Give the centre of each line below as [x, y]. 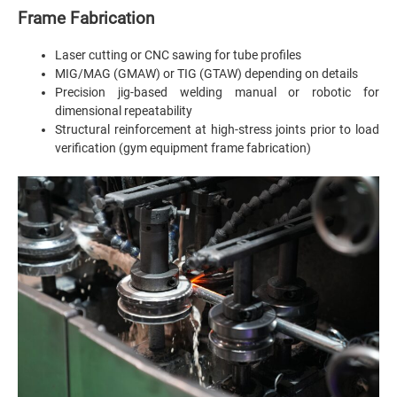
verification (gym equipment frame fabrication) [183, 148]
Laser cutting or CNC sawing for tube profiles [178, 55]
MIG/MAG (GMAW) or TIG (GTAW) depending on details [206, 74]
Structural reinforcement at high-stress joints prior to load [217, 129]
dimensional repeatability [124, 111]
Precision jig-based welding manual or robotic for [217, 92]
